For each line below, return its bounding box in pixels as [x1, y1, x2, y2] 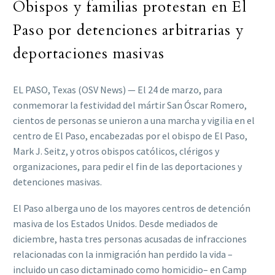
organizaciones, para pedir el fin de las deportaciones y [13, 160, 242, 173]
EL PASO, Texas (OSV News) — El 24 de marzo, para [13, 83, 222, 96]
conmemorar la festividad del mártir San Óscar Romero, [13, 99, 247, 112]
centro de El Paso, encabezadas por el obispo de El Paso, [13, 130, 247, 142]
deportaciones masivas [13, 44, 165, 64]
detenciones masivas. [13, 176, 102, 188]
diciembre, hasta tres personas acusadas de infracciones [13, 233, 247, 246]
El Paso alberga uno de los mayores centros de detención [13, 202, 250, 215]
